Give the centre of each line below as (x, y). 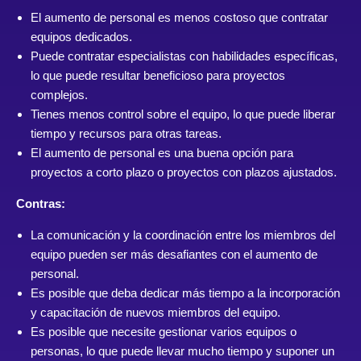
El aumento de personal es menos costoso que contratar (179, 18)
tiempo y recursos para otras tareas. (126, 134)
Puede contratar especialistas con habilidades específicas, (184, 56)
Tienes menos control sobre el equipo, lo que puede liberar (183, 114)
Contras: (41, 204)
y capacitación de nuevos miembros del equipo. (156, 313)
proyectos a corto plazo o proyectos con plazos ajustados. (184, 172)
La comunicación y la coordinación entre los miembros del (183, 235)
